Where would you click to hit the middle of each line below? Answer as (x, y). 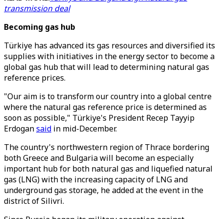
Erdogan (20, 129)
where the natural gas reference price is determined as (105, 107)
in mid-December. (84, 129)
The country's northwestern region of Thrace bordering (107, 147)
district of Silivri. (34, 201)
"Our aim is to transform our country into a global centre (108, 96)
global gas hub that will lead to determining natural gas (107, 67)
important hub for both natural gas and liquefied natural (108, 169)
